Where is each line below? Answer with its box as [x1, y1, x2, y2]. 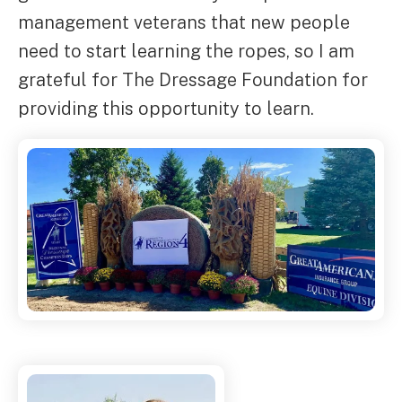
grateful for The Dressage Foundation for [18, 69, 368, 91]
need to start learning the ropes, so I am [18, 40, 354, 62]
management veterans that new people [18, 12, 350, 33]
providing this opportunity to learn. [18, 98, 314, 119]
